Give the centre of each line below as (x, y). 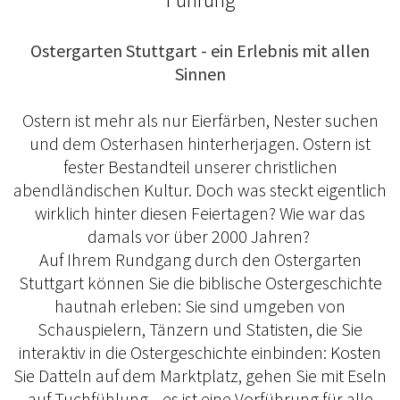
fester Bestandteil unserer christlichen (200, 166)
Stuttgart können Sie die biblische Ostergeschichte (200, 282)
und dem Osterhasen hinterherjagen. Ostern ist (200, 143)
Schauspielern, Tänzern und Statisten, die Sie (200, 329)
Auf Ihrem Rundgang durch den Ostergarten (200, 259)
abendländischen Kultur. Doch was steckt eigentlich (200, 189)
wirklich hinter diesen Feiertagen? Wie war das (200, 212)
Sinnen (200, 73)
